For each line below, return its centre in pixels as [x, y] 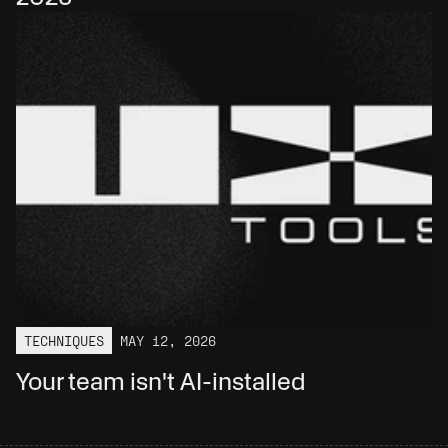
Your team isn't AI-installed [161, 381]
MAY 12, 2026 [168, 340]
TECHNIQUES [64, 340]
